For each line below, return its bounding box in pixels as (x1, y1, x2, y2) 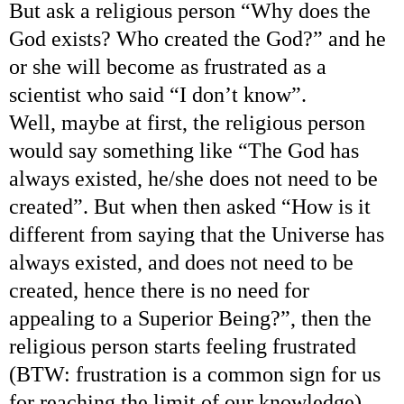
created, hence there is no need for (9, 278, 309, 302)
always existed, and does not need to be (9, 250, 353, 274)
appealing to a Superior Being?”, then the (9, 306, 372, 330)
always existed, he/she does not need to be (9, 166, 378, 190)
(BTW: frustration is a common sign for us (9, 362, 381, 386)
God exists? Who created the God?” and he (9, 26, 386, 50)
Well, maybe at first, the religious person (9, 110, 365, 134)
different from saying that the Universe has (9, 222, 384, 246)
